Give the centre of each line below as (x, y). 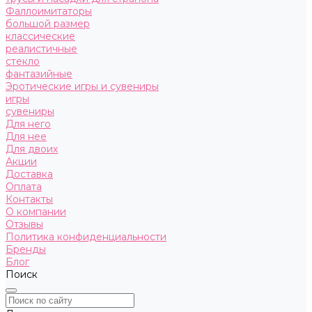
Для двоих (32, 149)
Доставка (29, 174)
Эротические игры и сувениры (82, 86)
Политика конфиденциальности (86, 237)
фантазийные (39, 74)
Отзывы (24, 224)
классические (40, 36)
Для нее (26, 136)
